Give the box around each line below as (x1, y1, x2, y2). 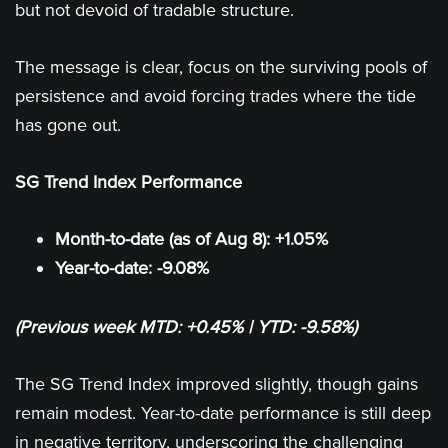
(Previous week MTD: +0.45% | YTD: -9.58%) (15, 316, 357, 338)
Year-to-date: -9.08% (55, 257, 209, 279)
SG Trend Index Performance (15, 171, 242, 193)
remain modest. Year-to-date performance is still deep (15, 402, 431, 424)
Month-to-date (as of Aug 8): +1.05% (55, 228, 328, 250)
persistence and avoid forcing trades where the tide (15, 85, 416, 107)
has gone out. (15, 114, 121, 136)
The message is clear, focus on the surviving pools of (15, 56, 427, 78)
